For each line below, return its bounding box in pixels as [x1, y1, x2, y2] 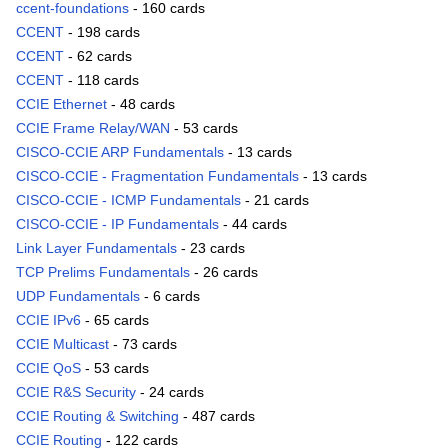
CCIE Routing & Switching [16, 408, 179, 425]
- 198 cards [64, 24, 140, 41]
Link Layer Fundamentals [16, 240, 177, 257]
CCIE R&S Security [16, 384, 136, 401]
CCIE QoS [16, 360, 81, 377]
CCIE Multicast [16, 336, 109, 353]
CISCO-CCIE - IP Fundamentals [16, 216, 219, 233]
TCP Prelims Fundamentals [16, 264, 190, 281]
